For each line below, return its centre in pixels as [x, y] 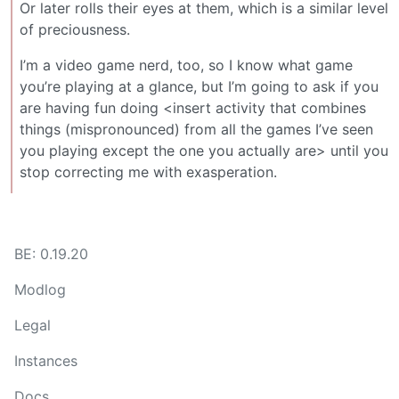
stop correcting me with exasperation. [148, 171]
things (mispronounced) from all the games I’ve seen [196, 129]
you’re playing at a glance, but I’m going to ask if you [199, 86]
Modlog [40, 289]
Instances [46, 361]
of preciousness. [75, 29]
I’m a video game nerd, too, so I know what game [186, 65]
